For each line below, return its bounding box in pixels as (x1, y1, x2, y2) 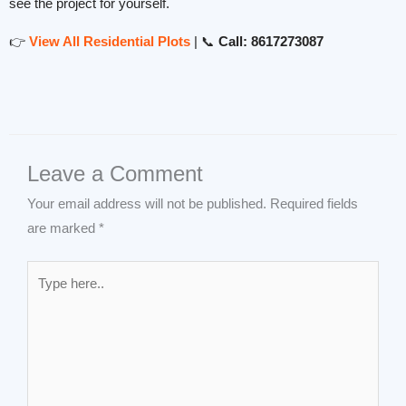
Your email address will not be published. (27, 196, 266, 211)
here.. (26, 288, 60, 304)
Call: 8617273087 (218, 34, 324, 49)
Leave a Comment (27, 161, 203, 186)
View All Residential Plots (29, 34, 190, 49)
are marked (27, 220, 99, 236)
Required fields (270, 196, 358, 211)
